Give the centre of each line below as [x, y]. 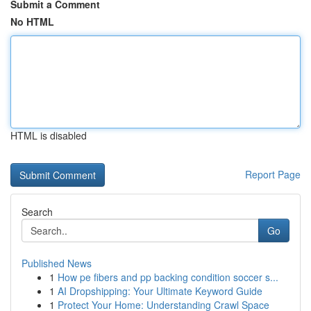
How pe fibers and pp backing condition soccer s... [168, 277]
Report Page [273, 174]
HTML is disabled [49, 135]
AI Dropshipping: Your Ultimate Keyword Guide [160, 291]
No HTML [32, 22]
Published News [57, 263]
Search [37, 212]
